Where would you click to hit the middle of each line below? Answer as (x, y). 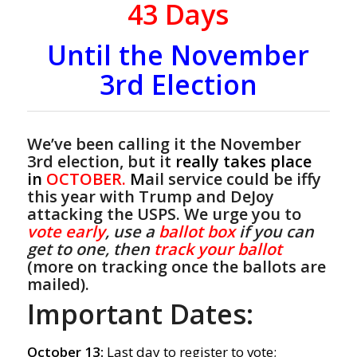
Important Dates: (140, 314)
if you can (274, 232)
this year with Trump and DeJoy (150, 197)
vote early (66, 232)
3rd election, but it (101, 162)
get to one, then (90, 249)
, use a (131, 232)
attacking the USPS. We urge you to (164, 214)
